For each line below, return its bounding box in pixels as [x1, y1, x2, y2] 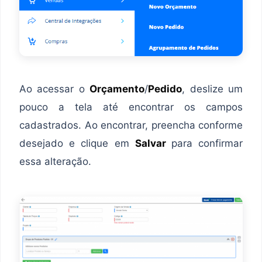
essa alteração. [19, 155, 91, 167]
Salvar [135, 137, 171, 149]
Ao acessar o [19, 82, 90, 95]
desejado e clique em [19, 137, 135, 149]
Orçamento [89, 82, 145, 95]
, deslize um [182, 82, 243, 95]
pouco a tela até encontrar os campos [19, 101, 243, 113]
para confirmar [171, 137, 243, 149]
